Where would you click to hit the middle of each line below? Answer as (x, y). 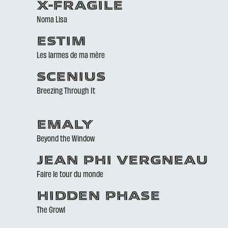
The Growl (51, 209)
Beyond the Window (66, 138)
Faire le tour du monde (70, 174)
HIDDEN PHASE (98, 197)
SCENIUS (71, 78)
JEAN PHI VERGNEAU (122, 161)
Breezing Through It (66, 90)
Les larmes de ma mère (71, 54)
